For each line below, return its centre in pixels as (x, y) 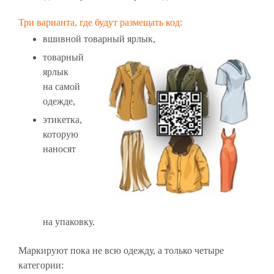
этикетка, (62, 120)
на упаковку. (69, 222)
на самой (61, 87)
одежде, (59, 102)
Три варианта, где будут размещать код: (100, 23)
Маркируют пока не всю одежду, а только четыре (121, 251)
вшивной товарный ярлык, (99, 39)
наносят (59, 149)
